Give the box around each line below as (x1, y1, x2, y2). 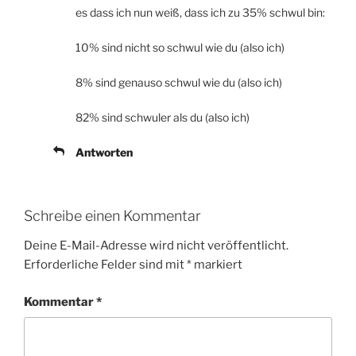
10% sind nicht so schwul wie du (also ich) (75, 40, 284, 54)
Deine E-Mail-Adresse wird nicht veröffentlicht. (24, 238, 288, 253)
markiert (192, 257, 242, 273)
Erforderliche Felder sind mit (24, 257, 187, 273)
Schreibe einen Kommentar (24, 207, 201, 224)
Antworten (75, 145, 133, 159)
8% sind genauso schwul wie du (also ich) (75, 75, 282, 89)
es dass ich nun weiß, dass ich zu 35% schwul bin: (75, 5, 325, 19)
